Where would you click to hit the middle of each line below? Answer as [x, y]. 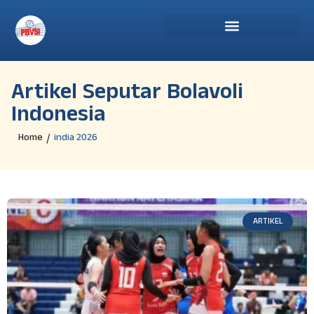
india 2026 [76, 138]
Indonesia [59, 117]
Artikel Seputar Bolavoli [127, 95]
